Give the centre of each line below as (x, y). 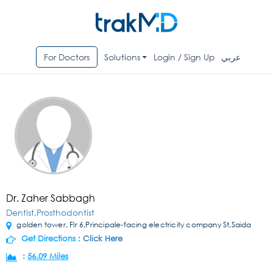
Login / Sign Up (185, 57)
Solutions (122, 57)
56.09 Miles (48, 257)
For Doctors (66, 57)
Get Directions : (51, 239)
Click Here (103, 239)
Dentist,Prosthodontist (50, 213)
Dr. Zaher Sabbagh (51, 198)
